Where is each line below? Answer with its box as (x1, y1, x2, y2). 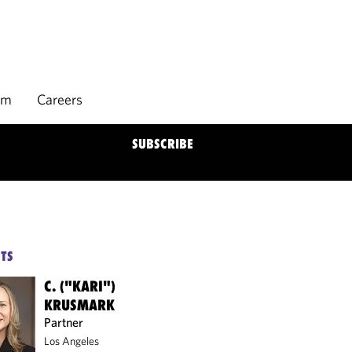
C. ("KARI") (44, 277, 116, 295)
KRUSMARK (44, 296, 115, 313)
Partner (44, 314, 84, 330)
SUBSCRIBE (132, 136, 193, 152)
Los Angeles (44, 334, 100, 348)
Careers (37, 90, 82, 108)
